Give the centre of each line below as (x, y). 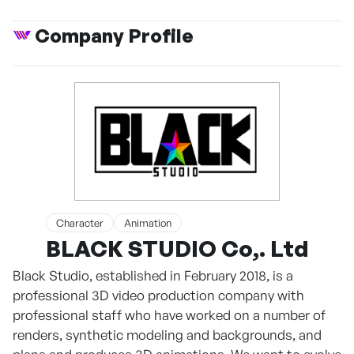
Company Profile (114, 36)
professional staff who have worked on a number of (169, 315)
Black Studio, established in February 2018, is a (153, 275)
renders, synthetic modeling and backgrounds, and (167, 335)
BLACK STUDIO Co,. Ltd (177, 249)
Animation (147, 222)
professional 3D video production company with (158, 295)
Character (79, 222)
